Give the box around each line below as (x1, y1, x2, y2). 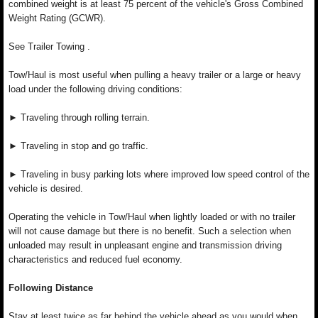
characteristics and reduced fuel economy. (9, 254, 182, 265)
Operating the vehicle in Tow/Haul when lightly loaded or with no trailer (9, 212, 295, 222)
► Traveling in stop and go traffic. (9, 141, 148, 151)
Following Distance (9, 283, 93, 293)
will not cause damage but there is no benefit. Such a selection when (9, 226, 291, 236)
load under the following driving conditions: (9, 84, 182, 94)
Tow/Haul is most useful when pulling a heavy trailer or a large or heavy (9, 70, 301, 80)
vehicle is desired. (9, 183, 83, 194)
